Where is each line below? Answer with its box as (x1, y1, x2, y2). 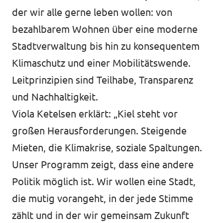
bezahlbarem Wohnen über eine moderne (12, 23, 198, 35)
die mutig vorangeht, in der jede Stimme (12, 193, 193, 204)
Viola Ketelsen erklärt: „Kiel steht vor (12, 108, 178, 119)
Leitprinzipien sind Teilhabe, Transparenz (12, 74, 193, 86)
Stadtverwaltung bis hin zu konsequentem (12, 40, 200, 52)
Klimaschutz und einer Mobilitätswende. (12, 57, 191, 69)
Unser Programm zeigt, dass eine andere (12, 159, 194, 170)
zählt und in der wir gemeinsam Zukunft (12, 210, 189, 221)
